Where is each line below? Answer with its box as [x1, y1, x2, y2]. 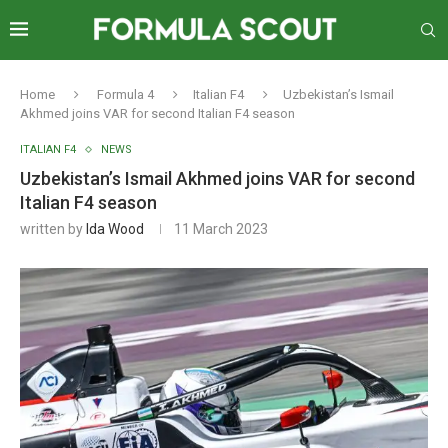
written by [20, 221, 86, 237]
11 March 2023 [174, 221, 268, 237]
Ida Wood [86, 221, 144, 237]
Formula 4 [97, 87, 154, 102]
